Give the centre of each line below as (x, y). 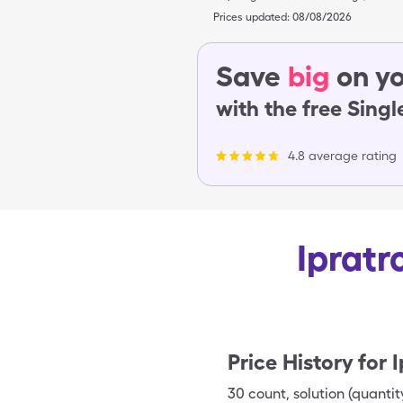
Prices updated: (251, 17)
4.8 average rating (342, 156)
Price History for (307, 362)
